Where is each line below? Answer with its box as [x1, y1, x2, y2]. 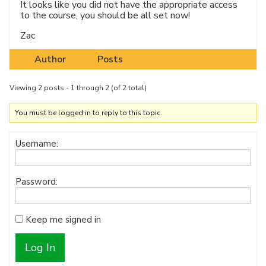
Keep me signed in [26, 214, 101, 226]
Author [34, 53, 66, 66]
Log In [25, 240, 55, 255]
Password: [15, 176, 58, 188]
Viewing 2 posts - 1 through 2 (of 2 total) [9, 83, 147, 93]
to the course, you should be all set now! [20, 9, 190, 22]
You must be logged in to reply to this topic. [15, 108, 163, 118]
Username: [15, 138, 58, 150]
